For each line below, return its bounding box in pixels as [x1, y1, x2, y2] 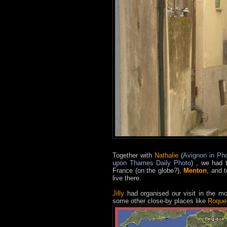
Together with [112, 152, 155, 160]
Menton [183, 167, 207, 175]
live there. [112, 174, 141, 182]
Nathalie [155, 152, 179, 160]
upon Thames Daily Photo [112, 159, 192, 167]
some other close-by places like [112, 197, 208, 205]
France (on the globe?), [112, 167, 184, 175]
